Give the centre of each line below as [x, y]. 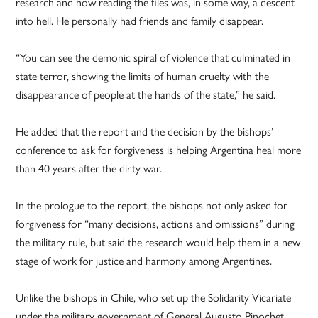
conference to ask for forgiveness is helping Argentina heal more [159, 150]
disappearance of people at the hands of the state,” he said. [146, 94]
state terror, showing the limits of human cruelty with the [143, 76]
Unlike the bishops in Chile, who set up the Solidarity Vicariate [154, 297]
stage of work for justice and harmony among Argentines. [144, 261]
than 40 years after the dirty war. [89, 168]
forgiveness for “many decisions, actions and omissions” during [155, 224]
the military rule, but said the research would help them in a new [158, 242]
